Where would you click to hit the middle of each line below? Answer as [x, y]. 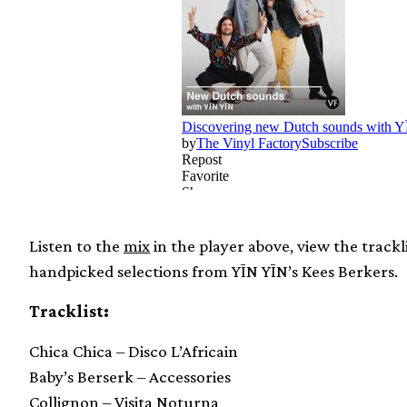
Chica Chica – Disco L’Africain [134, 352]
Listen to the [76, 246]
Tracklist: [69, 312]
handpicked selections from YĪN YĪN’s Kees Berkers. [213, 272]
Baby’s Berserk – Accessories [130, 377]
